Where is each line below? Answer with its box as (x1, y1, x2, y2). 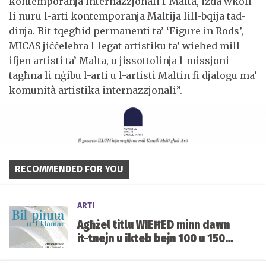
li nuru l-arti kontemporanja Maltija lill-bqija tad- (9, 10, 246, 23)
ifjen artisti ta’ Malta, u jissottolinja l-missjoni (9, 55, 229, 67)
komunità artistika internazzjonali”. (9, 84, 185, 97)
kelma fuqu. (77, 245, 137, 259)
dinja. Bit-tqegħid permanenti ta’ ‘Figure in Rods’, (9, 25, 243, 37)
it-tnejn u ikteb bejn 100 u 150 (77, 231, 225, 245)
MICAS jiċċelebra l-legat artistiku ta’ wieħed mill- (9, 40, 244, 52)
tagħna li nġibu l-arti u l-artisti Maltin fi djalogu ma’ (9, 69, 257, 82)
